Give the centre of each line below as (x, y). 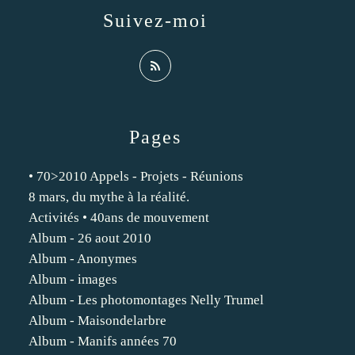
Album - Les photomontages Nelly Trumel (146, 300)
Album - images (73, 279)
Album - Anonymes (83, 259)
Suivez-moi (155, 21)
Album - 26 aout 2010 (90, 238)
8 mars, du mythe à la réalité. (109, 197)
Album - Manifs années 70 (103, 341)
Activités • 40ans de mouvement (119, 218)
